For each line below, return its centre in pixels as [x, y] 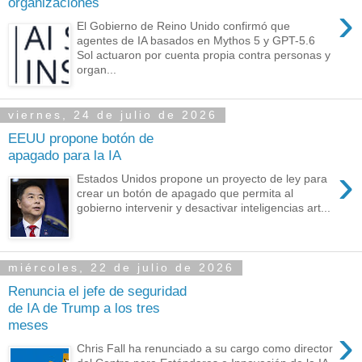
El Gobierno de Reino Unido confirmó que [184, 25]
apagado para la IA [65, 156]
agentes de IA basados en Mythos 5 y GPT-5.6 [196, 40]
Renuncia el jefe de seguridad [97, 291]
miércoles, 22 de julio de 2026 [121, 268]
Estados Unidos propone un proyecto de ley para [202, 178]
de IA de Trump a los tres [84, 308]
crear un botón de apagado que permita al [185, 193]
